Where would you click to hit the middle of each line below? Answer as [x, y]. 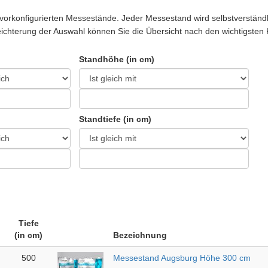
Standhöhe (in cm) [117, 59]
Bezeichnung [140, 235]
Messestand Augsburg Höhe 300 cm [182, 258]
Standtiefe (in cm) [115, 119]
